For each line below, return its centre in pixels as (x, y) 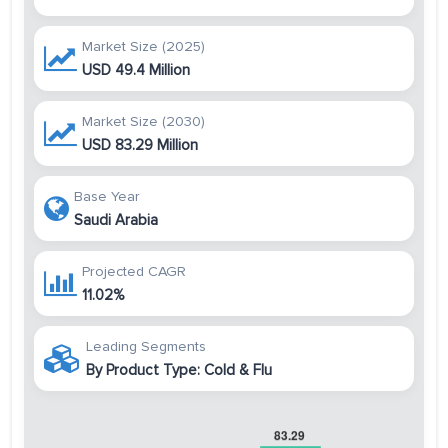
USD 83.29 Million (140, 145)
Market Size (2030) (143, 122)
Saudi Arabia (116, 220)
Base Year (107, 197)
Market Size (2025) (143, 47)
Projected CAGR (134, 272)
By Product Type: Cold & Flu (179, 370)
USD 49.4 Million (136, 70)
